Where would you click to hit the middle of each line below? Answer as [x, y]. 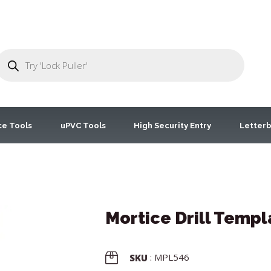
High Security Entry [173, 125]
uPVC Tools [83, 125]
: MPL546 [170, 257]
